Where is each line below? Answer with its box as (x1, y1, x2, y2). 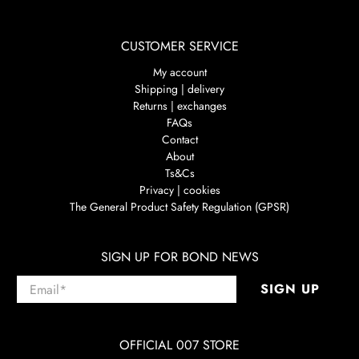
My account (152, 64, 207, 81)
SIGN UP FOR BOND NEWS (100, 248, 259, 267)
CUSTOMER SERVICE (120, 37, 239, 56)
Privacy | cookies (139, 182, 220, 199)
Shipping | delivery (135, 81, 224, 98)
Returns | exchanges (132, 98, 227, 115)
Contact (161, 131, 198, 148)
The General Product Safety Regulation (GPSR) (70, 199, 289, 216)
